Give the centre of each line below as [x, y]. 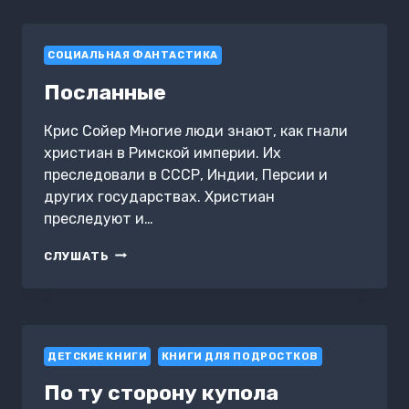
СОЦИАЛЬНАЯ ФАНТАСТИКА [133, 56]
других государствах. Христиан [159, 196]
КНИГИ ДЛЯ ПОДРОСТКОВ [240, 356]
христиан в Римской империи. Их [163, 152]
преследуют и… [99, 218]
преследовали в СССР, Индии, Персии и [186, 174]
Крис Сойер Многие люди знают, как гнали [196, 131]
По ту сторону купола [161, 392]
